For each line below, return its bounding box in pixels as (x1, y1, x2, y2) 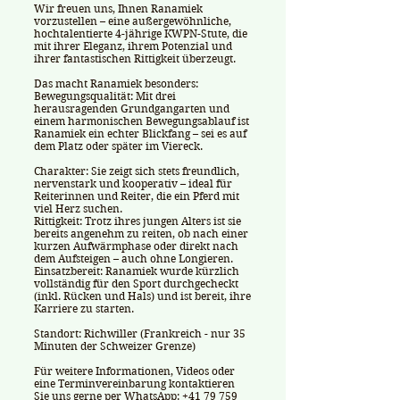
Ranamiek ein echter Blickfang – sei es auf (34, 127, 246, 140)
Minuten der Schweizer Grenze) (34, 339, 196, 353)
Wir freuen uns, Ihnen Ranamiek (34, 2, 203, 15)
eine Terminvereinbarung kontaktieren (34, 377, 235, 390)
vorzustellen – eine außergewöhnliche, (34, 14, 231, 28)
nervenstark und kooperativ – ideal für (34, 177, 232, 190)
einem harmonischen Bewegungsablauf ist (34, 114, 249, 128)
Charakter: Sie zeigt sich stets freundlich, (34, 164, 239, 178)
